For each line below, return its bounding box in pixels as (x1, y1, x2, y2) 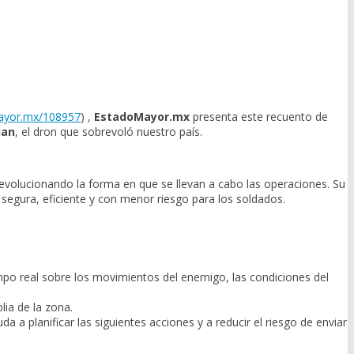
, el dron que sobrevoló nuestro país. (15, 124, 202, 140)
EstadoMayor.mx (94, 109, 190, 125)
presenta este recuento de (190, 109, 328, 125)
